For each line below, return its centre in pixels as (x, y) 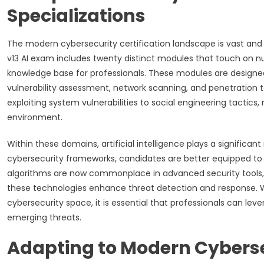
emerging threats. (44, 217)
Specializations (76, 16)
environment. (35, 117)
